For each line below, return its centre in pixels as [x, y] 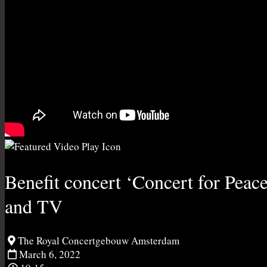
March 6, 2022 [49, 254]
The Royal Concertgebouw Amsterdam [97, 241]
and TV [34, 206]
